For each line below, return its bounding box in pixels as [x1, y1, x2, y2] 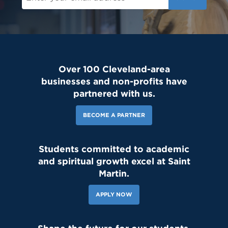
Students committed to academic [39, 143, 189, 154]
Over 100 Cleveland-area [58, 64, 170, 75]
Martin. [99, 167, 129, 179]
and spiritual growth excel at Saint [38, 155, 190, 166]
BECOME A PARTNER [83, 111, 145, 119]
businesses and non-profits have [41, 76, 187, 87]
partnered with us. [73, 88, 155, 99]
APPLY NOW [96, 191, 132, 198]
